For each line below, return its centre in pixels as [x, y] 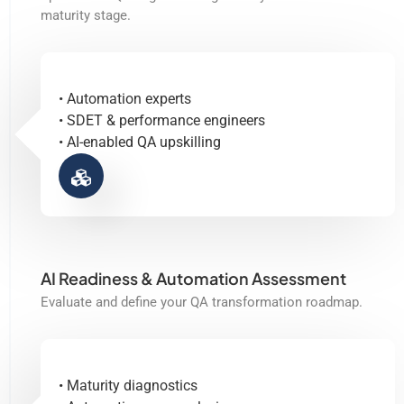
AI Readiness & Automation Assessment [193, 278]
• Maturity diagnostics [128, 385]
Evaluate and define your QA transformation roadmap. [202, 302]
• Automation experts [125, 98]
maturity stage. [86, 15]
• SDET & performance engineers [162, 120]
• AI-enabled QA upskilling [140, 142]
